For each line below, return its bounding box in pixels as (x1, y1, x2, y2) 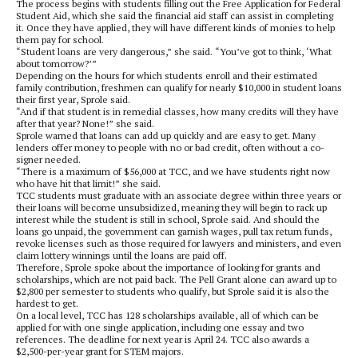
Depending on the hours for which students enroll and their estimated (16, 70, 317, 82)
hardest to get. (16, 297, 78, 309)
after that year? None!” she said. (16, 117, 154, 129)
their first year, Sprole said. (16, 93, 130, 105)
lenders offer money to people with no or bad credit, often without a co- (16, 141, 324, 153)
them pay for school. (16, 34, 104, 46)
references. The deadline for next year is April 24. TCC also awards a (16, 333, 309, 345)
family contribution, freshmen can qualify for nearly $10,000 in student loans (16, 82, 342, 93)
